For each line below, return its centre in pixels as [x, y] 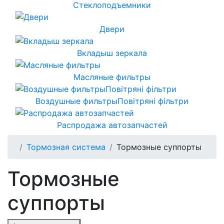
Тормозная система [66, 147]
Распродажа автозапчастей [112, 125]
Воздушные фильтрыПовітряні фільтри [112, 101]
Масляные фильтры [112, 77]
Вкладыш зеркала [112, 53]
